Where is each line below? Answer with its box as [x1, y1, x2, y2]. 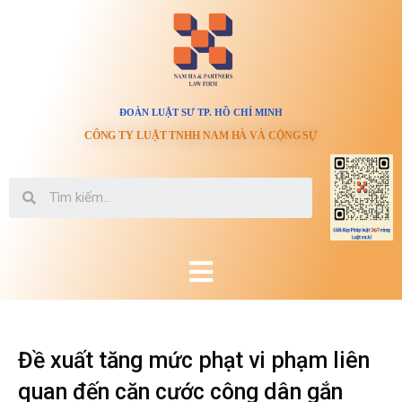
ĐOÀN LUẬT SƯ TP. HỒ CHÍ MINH [119, 107, 283, 118]
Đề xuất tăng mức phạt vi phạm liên [18, 347, 370, 373]
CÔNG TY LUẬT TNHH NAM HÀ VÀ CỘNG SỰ [83, 129, 319, 142]
